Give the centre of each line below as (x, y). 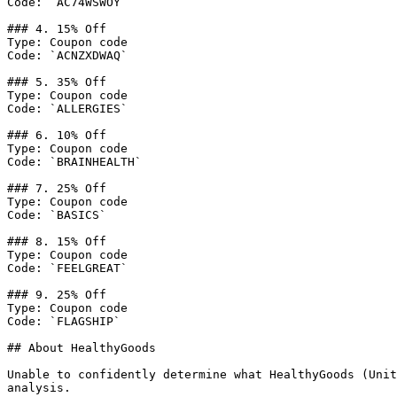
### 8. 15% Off (57, 241)
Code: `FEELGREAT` (67, 268)
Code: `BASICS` (57, 215)
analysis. (39, 388)
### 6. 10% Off (57, 135)
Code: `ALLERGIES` (67, 109)
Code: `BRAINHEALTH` (74, 162)
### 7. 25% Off (57, 188)
